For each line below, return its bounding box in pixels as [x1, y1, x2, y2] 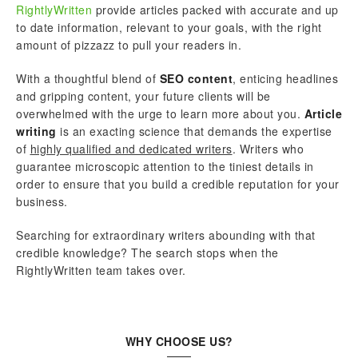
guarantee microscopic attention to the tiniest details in [16, 158, 314, 174]
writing [16, 123, 57, 139]
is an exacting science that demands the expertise [56, 123, 332, 139]
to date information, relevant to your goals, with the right [16, 19, 322, 35]
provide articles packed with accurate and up [92, 2, 339, 18]
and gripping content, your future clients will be [16, 88, 271, 104]
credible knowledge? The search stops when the [16, 245, 279, 261]
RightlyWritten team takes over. [16, 262, 186, 278]
